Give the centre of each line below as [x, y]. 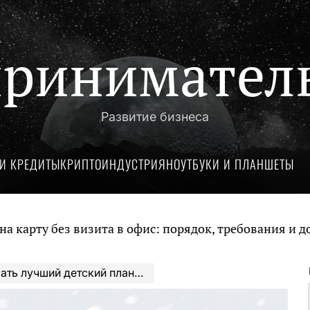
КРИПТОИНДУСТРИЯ [113, 164]
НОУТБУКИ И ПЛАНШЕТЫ [230, 164]
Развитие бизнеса [155, 117]
